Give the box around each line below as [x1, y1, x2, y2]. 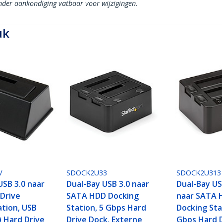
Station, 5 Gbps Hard [66, 202, 147, 214]
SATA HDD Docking [66, 190, 139, 202]
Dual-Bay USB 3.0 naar [66, 178, 150, 190]
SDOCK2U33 [66, 168, 108, 178]
